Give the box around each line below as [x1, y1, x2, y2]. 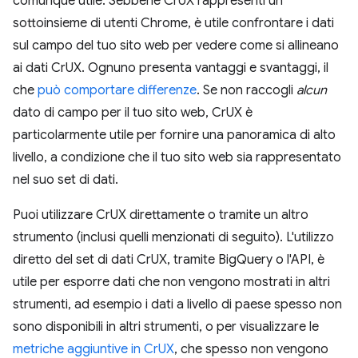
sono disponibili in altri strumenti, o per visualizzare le [13, 319, 319, 335]
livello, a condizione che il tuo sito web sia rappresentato [13, 149, 341, 165]
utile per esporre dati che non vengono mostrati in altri [13, 274, 330, 290]
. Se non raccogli [197, 82, 296, 98]
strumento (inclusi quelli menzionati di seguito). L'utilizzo [13, 229, 334, 245]
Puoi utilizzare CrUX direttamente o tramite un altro [13, 207, 308, 223]
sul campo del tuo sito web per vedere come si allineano [13, 38, 339, 54]
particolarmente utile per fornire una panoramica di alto [13, 127, 336, 143]
